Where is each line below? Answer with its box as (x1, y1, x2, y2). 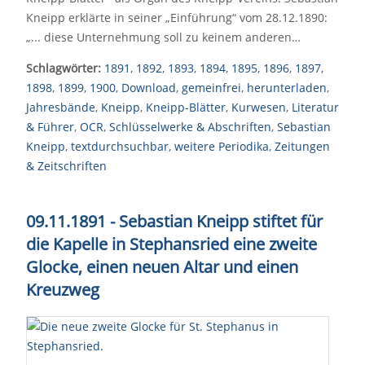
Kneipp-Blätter (146, 99, 226, 115)
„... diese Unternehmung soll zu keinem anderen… (26, 29, 301, 45)
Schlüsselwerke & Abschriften (109, 119, 271, 134)
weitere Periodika (174, 139, 269, 154)
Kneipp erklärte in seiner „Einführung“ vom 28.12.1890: (26, 10, 328, 25)
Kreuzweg (26, 279, 99, 301)
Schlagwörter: (26, 60, 101, 76)
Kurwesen (231, 99, 286, 115)
